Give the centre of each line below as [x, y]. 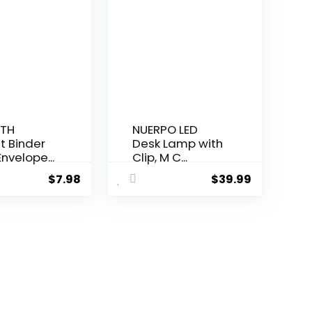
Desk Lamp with [178, 144]
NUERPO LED [165, 130]
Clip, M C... [160, 158]
